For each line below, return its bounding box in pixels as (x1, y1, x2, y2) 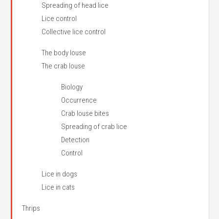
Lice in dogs (42, 170, 78, 178)
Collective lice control (42, 27, 106, 36)
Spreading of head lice (42, 1, 109, 10)
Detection (61, 135, 90, 144)
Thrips (22, 204, 41, 213)
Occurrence (61, 96, 97, 105)
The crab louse (42, 62, 86, 70)
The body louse (42, 48, 87, 57)
